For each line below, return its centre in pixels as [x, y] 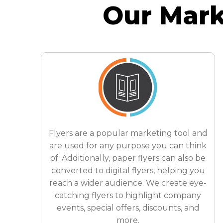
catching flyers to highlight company [128, 195]
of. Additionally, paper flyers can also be [128, 158]
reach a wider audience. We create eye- [128, 183]
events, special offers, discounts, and [128, 208]
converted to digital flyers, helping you [128, 170]
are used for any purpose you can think [128, 146]
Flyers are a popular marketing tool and [128, 133]
